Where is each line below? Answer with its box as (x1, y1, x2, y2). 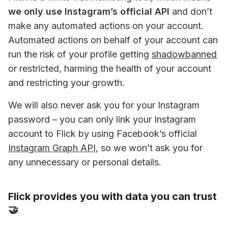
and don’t (169, 6, 212, 17)
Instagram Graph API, (8, 142, 98, 153)
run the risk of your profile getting (8, 49, 152, 60)
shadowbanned (152, 49, 217, 60)
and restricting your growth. (8, 77, 125, 88)
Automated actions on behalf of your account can (8, 35, 218, 45)
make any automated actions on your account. (8, 20, 204, 31)
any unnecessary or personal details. (8, 157, 161, 167)
